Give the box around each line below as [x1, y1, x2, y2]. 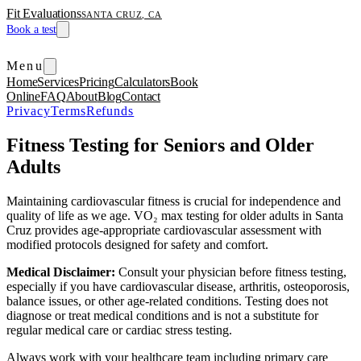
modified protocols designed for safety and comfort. [6, 237, 268, 251]
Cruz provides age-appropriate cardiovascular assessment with [6, 222, 322, 237]
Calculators [114, 75, 171, 89]
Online [6, 89, 41, 103]
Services [37, 75, 80, 89]
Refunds [85, 104, 135, 118]
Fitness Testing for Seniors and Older [6, 134, 314, 156]
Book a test [6, 23, 57, 35]
